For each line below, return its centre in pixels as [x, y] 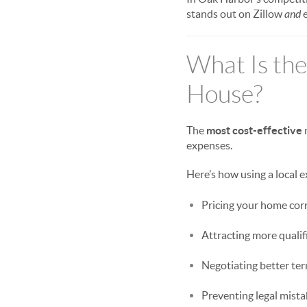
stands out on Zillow [235, 14]
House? [224, 94]
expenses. [209, 145]
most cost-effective [254, 130]
